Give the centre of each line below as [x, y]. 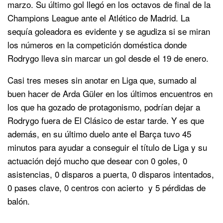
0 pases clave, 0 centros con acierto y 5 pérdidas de [107, 187]
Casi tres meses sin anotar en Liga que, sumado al [102, 80]
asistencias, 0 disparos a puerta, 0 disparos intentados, [111, 174]
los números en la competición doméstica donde [97, 44]
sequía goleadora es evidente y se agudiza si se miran [109, 31]
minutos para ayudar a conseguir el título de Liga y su [107, 147]
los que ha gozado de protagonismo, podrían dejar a [104, 107]
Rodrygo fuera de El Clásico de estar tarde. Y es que [106, 120]
